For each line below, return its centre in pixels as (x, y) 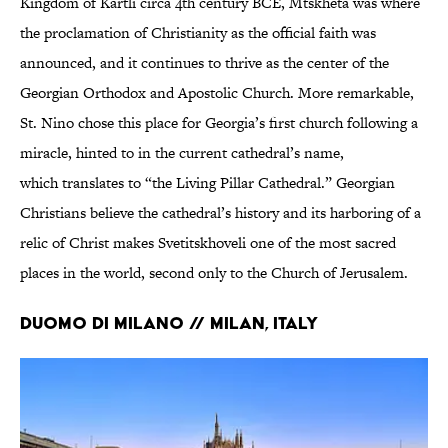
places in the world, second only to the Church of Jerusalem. (214, 273)
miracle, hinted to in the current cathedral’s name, (182, 153)
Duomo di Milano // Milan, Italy (169, 323)
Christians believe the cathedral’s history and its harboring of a (220, 213)
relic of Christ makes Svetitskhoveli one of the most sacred (208, 243)
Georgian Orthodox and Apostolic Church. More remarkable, (217, 93)
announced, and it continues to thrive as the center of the (204, 63)
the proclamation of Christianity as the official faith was (198, 33)
